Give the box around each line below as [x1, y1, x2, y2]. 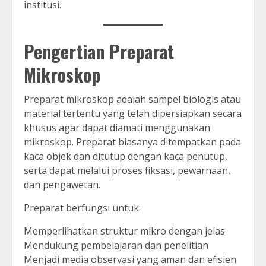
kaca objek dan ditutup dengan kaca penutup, [24, 150, 227, 163]
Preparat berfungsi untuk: [24, 201, 141, 215]
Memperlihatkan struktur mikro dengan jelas [24, 224, 225, 238]
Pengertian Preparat [24, 38, 174, 65]
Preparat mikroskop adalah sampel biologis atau [24, 93, 241, 106]
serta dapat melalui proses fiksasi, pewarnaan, [24, 164, 230, 178]
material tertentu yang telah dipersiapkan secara [24, 107, 242, 121]
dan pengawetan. [24, 178, 100, 192]
